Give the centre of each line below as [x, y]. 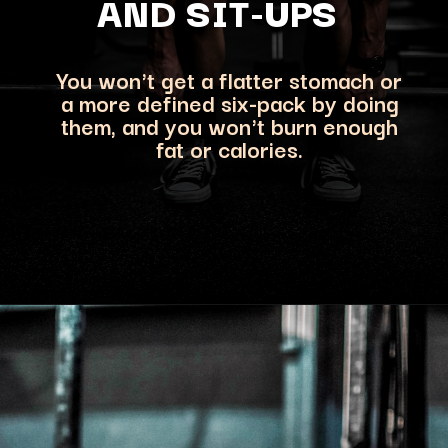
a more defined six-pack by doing [229, 102]
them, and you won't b [173, 125]
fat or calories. [230, 148]
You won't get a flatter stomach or [230, 79]
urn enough [341, 125]
